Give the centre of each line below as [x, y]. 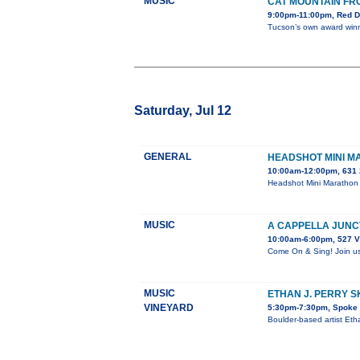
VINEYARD [169, 308]
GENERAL [168, 157]
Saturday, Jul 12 [183, 111]
